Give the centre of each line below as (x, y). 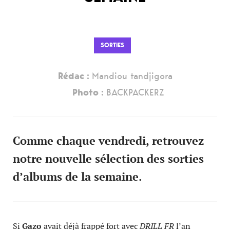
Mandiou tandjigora (132, 76)
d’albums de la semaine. (78, 177)
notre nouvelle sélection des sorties (108, 159)
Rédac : (75, 76)
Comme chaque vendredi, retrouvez (108, 141)
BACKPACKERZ (135, 92)
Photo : (89, 92)
